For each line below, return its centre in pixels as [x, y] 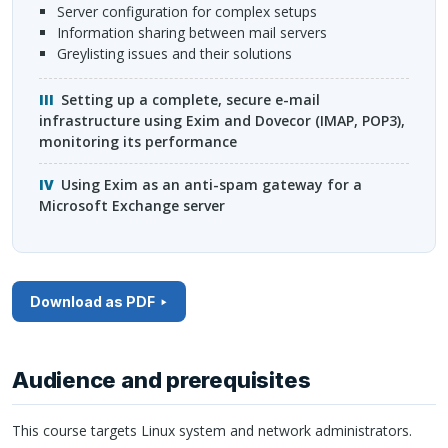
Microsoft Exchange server [132, 206]
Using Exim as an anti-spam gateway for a [211, 185]
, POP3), [379, 121]
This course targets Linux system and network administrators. [212, 431]
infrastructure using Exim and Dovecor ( [179, 121]
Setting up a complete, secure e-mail [190, 100]
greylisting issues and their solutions [179, 53]
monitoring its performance [138, 142]
